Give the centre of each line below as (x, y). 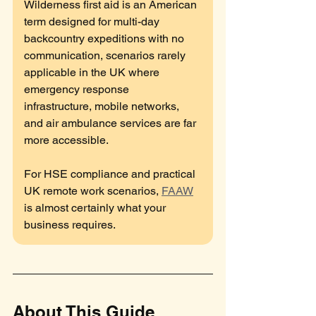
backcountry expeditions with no (105, 38)
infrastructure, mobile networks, (103, 106)
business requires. (70, 225)
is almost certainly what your (96, 208)
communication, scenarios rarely (106, 55)
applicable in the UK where (93, 72)
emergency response (78, 89)
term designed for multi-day (93, 22)
